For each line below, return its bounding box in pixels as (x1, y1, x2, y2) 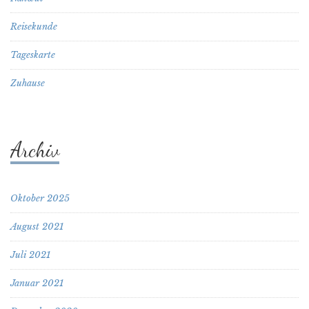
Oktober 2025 (10, 192, 70, 204)
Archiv (10, 137, 59, 162)
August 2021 (10, 220, 63, 232)
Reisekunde (10, 20, 57, 32)
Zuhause (10, 77, 45, 89)
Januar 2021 (10, 277, 63, 289)
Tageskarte (10, 48, 55, 61)
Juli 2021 (10, 248, 50, 261)
